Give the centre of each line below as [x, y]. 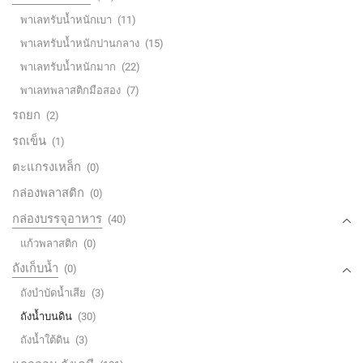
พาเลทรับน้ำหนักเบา [66, 20]
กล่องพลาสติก [48, 193]
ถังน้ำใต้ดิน [45, 340]
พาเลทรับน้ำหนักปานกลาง [80, 44]
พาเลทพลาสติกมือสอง [70, 91]
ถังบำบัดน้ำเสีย [53, 293]
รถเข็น [29, 141]
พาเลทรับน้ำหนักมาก [68, 67]
